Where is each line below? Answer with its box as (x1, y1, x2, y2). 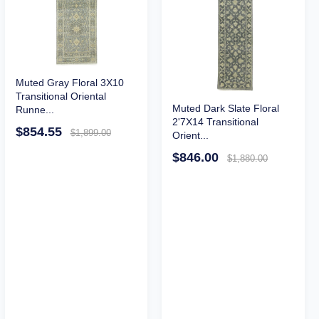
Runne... (15, 104, 54, 116)
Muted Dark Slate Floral (172, 103, 280, 115)
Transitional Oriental (15, 90, 106, 103)
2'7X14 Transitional (172, 116, 259, 128)
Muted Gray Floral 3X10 (15, 77, 124, 89)
